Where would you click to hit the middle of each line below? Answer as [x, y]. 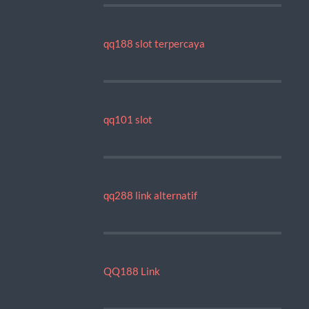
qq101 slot [128, 119]
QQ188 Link [131, 271]
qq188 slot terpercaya [154, 43]
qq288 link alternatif [150, 195]
